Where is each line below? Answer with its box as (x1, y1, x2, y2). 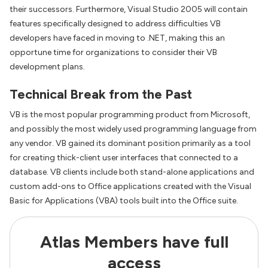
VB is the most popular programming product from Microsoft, (10, 109, 250, 120)
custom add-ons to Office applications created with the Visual (10, 181, 251, 192)
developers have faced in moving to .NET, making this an (10, 33, 225, 43)
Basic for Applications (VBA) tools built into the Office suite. (10, 196, 238, 206)
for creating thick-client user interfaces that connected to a (10, 153, 238, 163)
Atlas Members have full (39, 232, 229, 252)
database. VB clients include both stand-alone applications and (10, 167, 254, 178)
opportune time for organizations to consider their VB (10, 47, 217, 57)
